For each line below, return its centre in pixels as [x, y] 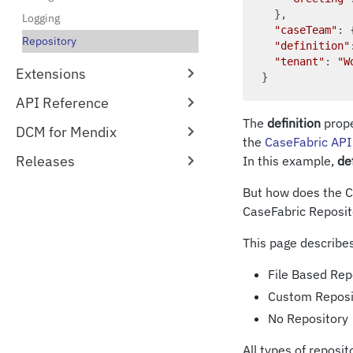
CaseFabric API [308, 142]
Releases [45, 161]
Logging [41, 18]
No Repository [308, 318]
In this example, [290, 161]
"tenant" [299, 61]
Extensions [51, 74]
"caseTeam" [306, 30]
